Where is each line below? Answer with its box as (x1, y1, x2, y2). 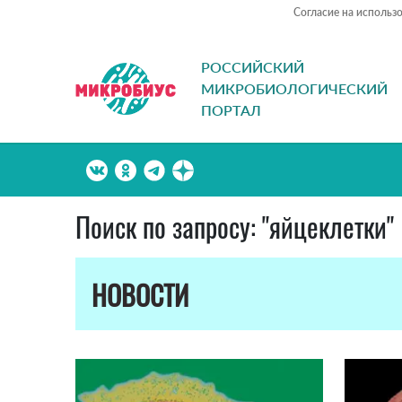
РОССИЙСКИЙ (201, 58, 304, 76)
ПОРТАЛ (201, 101, 261, 119)
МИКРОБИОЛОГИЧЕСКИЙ (201, 80, 388, 98)
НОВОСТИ (92, 275, 188, 316)
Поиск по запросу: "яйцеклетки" (75, 206, 394, 248)
